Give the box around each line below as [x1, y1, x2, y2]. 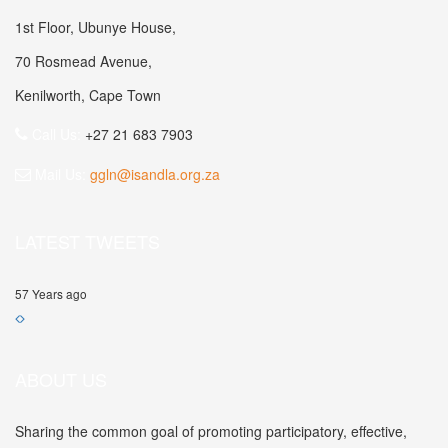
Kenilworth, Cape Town [15, 85, 161, 105]
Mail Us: [31, 164, 86, 184]
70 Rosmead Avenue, [15, 51, 152, 71]
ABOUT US [15, 366, 107, 392]
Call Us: [28, 124, 81, 144]
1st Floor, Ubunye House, [15, 17, 176, 37]
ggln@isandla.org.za [90, 164, 220, 184]
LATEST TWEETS [15, 228, 160, 254]
